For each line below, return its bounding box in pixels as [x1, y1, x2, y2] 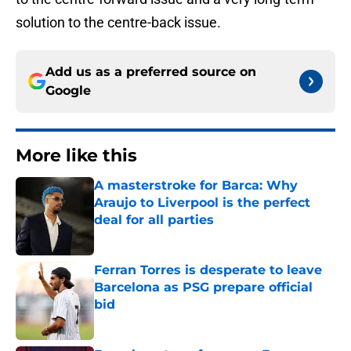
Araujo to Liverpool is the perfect [94, 195, 310, 211]
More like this [16, 145, 137, 167]
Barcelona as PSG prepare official [94, 280, 313, 295]
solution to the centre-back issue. [16, 14, 221, 31]
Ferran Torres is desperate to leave [94, 262, 322, 278]
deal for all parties [94, 212, 214, 228]
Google [45, 83, 91, 99]
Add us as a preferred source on [45, 64, 256, 80]
